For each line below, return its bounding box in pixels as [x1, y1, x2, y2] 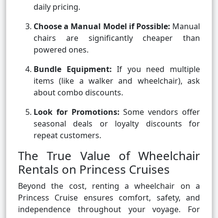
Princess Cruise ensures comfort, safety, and [18, 192, 200, 203]
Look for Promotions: [34, 107, 120, 118]
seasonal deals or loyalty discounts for [34, 118, 200, 129]
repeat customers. [34, 130, 101, 141]
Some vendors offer [119, 107, 200, 118]
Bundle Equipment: [34, 64, 112, 75]
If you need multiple [111, 64, 200, 75]
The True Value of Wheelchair [18, 147, 200, 164]
